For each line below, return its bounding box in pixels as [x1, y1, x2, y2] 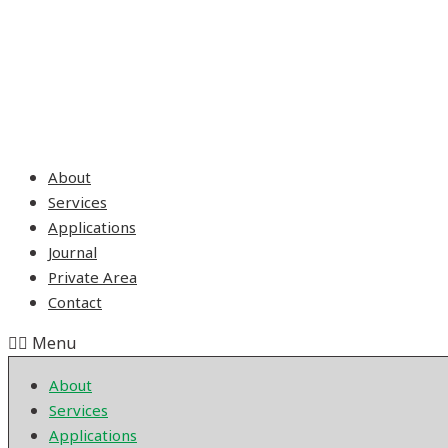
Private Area [48, 267, 137, 287]
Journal [48, 242, 97, 262]
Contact [48, 292, 102, 312]
